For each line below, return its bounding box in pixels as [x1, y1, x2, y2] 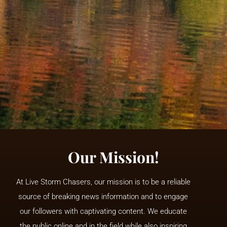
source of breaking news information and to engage [18, 192, 188, 202]
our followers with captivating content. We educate [19, 207, 187, 216]
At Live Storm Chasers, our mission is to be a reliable [16, 177, 191, 187]
